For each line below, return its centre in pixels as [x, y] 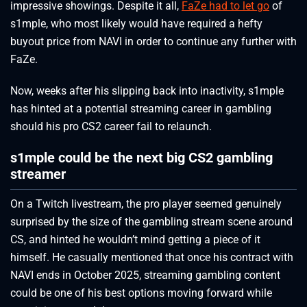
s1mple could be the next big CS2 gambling [142, 158]
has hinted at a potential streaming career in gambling [141, 109]
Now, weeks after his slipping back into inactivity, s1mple [147, 91]
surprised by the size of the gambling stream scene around [151, 221]
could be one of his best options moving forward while [141, 293]
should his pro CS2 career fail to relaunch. [111, 127]
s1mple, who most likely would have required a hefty [136, 24]
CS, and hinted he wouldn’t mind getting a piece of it [135, 239]
